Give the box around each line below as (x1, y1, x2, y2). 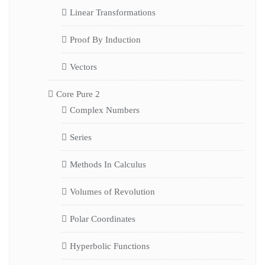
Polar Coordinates (69, 214, 135, 224)
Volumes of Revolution (69, 186, 155, 196)
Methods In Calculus (69, 159, 146, 169)
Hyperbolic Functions (69, 241, 150, 251)
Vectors (69, 62, 97, 72)
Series (69, 132, 92, 142)
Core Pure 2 (56, 89, 100, 99)
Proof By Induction (69, 34, 141, 44)
